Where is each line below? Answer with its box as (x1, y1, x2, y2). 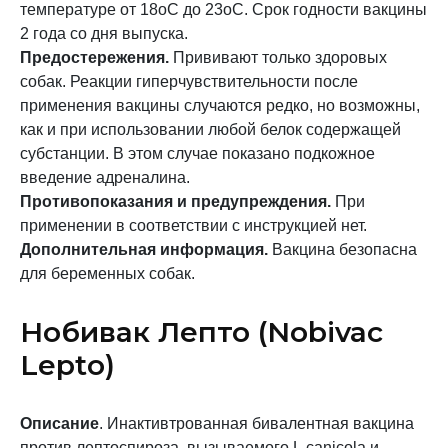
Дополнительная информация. (20, 241, 268, 258)
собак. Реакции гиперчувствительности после (20, 73, 358, 90)
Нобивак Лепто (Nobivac (20, 315, 383, 349)
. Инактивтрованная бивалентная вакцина (99, 415, 414, 432)
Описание (20, 415, 99, 432)
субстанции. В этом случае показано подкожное (20, 145, 375, 162)
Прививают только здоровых (169, 49, 387, 66)
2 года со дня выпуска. (20, 25, 188, 42)
